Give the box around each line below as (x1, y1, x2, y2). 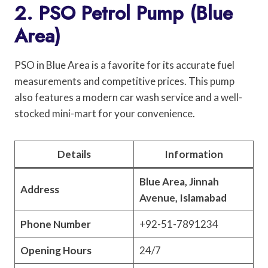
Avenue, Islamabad (139, 191, 227, 204)
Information (164, 147, 223, 160)
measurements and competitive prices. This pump (14, 74, 234, 87)
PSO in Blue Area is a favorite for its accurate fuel (14, 58, 234, 71)
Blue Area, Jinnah (139, 175, 219, 188)
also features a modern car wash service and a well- (14, 90, 242, 103)
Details (57, 147, 91, 160)
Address (20, 182, 59, 196)
